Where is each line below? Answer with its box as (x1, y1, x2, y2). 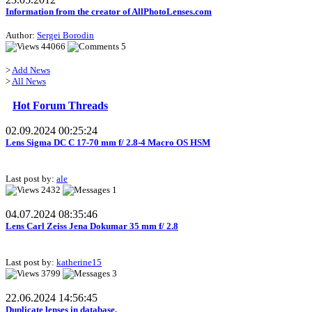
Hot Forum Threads (13, 100, 108, 112)
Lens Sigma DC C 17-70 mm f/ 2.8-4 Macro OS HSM (6, 137, 210, 148)
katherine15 (56, 257, 102, 268)
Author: (6, 30, 37, 41)
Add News (12, 65, 50, 76)
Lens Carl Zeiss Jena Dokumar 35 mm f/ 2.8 (6, 221, 178, 232)
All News (12, 76, 46, 87)
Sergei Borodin (37, 30, 94, 41)
